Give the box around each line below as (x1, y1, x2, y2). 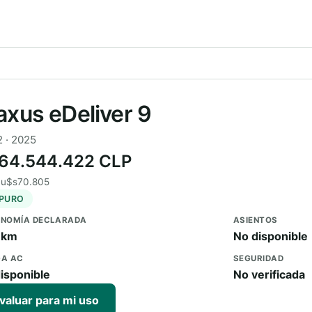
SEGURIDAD (233, 253, 284, 263)
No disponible (233, 229, 308, 243)
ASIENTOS (233, 215, 278, 225)
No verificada (233, 267, 305, 281)
